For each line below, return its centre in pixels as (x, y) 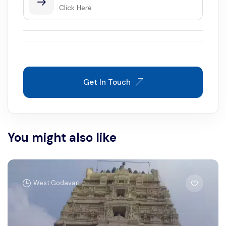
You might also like (62, 137)
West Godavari (56, 183)
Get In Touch (107, 82)
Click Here (75, 8)
